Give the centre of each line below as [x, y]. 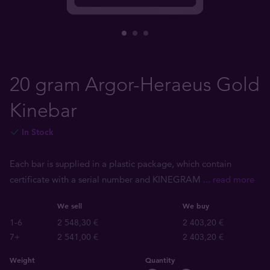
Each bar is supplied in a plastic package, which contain [121, 164]
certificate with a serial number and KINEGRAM [106, 179]
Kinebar [43, 110]
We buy [196, 206]
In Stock [38, 132]
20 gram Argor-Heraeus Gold [135, 84]
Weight [22, 260]
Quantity [160, 260]
